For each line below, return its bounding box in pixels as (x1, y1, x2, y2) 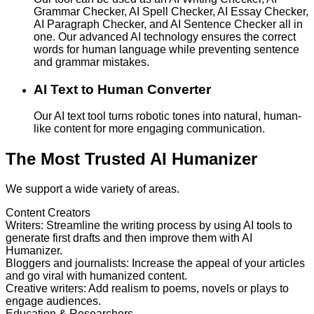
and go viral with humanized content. (6, 270, 187, 282)
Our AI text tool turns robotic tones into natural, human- (34, 110, 301, 123)
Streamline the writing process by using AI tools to (46, 219, 292, 232)
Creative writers (6, 282, 83, 295)
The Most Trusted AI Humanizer (6, 149, 257, 169)
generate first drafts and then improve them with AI (6, 232, 252, 245)
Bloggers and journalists (6, 257, 126, 270)
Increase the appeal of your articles (132, 257, 305, 270)
